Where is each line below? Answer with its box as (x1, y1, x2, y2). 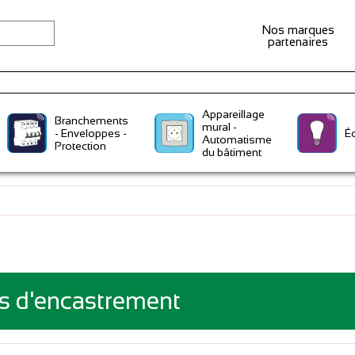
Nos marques (261, 23, 334, 36)
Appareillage (201, 107, 265, 120)
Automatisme (201, 132, 272, 146)
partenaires (268, 35, 328, 48)
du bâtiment (201, 145, 261, 158)
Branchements (55, 113, 129, 127)
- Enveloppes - (55, 126, 128, 139)
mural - (201, 120, 237, 133)
